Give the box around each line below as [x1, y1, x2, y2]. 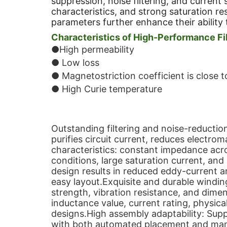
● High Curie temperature [51, 84, 162, 94]
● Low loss [51, 57, 99, 68]
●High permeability [51, 44, 134, 55]
